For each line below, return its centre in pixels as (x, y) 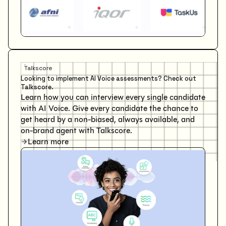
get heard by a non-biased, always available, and (108, 120)
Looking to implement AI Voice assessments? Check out (108, 79)
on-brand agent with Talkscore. (76, 131)
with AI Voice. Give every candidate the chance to (109, 108)
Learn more (48, 142)
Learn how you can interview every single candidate (113, 97)
